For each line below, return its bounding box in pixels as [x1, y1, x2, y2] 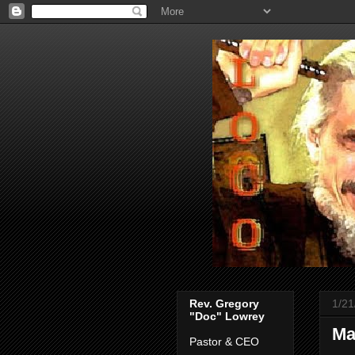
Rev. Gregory [189, 297, 259, 310]
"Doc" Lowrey [189, 310, 265, 323]
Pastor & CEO [189, 335, 259, 348]
